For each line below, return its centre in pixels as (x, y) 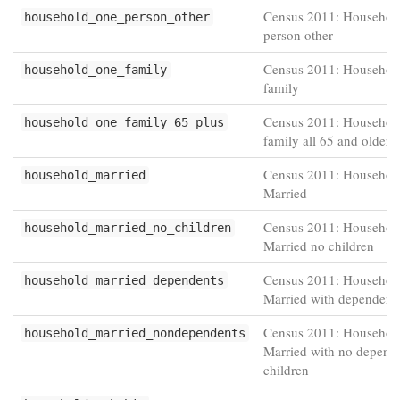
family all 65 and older (327, 140)
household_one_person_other (117, 17)
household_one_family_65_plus (124, 122)
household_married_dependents (124, 280)
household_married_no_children (128, 228)
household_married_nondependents (135, 333)
